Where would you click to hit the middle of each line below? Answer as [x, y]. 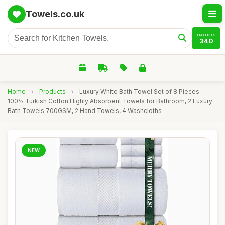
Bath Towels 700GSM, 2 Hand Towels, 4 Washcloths [85, 111]
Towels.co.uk [55, 14]
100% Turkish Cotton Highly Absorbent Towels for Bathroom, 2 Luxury [110, 101]
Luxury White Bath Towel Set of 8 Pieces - [142, 92]
